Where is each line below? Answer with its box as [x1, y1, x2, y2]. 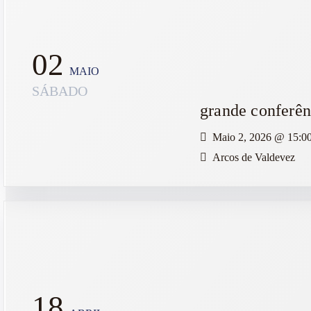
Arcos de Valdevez [212, 151, 295, 163]
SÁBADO [32, 83, 87, 99]
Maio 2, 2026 [212, 131, 274, 143]
